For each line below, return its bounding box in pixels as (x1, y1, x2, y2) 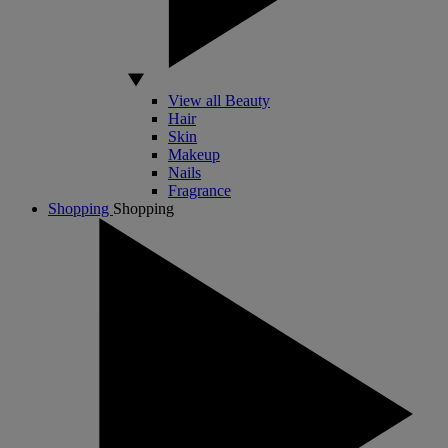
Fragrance (168, 181, 231, 199)
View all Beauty (168, 91, 270, 109)
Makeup (168, 145, 220, 163)
